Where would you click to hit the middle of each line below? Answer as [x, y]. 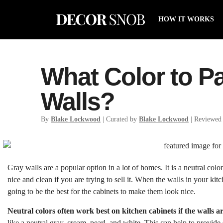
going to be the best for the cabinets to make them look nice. [102, 192]
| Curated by [120, 119]
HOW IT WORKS [186, 19]
